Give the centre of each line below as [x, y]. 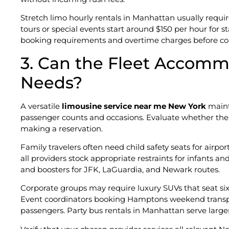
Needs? [51, 82]
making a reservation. [62, 128]
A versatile [41, 106]
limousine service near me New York [134, 106]
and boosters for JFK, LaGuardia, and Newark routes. [120, 169]
